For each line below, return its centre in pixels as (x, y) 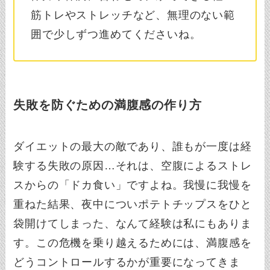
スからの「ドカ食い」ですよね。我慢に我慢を (133, 185)
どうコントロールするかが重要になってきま (127, 262)
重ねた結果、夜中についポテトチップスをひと (133, 205)
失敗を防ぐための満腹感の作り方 (108, 105)
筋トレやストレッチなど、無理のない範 (133, 15)
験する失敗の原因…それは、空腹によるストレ (133, 166)
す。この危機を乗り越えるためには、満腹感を (133, 243)
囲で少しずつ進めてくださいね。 (116, 34)
